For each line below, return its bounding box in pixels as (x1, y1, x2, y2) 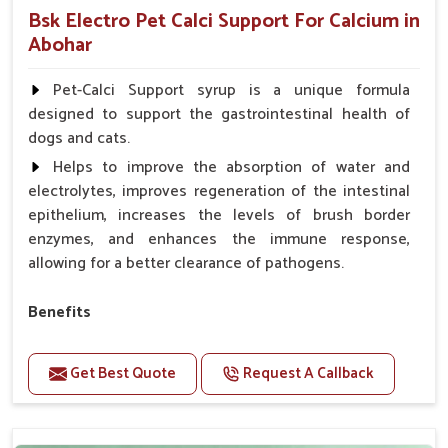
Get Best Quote (67, 360, 176, 386)
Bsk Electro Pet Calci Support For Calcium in (28, 4, 420, 38)
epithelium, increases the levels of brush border (28, 201, 410, 229)
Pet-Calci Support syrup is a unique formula (53, 76, 410, 104)
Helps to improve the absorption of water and (53, 153, 410, 181)
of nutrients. (28, 380, 115, 408)
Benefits (28, 298, 91, 326)
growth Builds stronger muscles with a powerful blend (28, 356, 410, 384)
